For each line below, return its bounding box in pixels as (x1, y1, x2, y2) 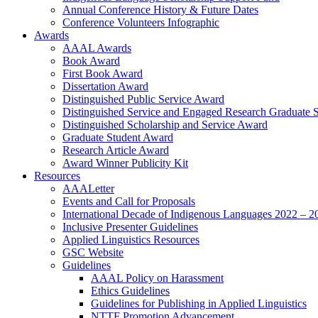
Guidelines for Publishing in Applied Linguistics (91, 297, 307, 309)
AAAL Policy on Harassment (91, 272, 224, 284)
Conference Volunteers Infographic (62, 16, 219, 28)
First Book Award (62, 67, 143, 79)
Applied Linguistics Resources (62, 234, 199, 246)
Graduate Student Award (62, 131, 173, 143)
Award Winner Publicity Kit (62, 157, 188, 169)
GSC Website (62, 246, 124, 258)
